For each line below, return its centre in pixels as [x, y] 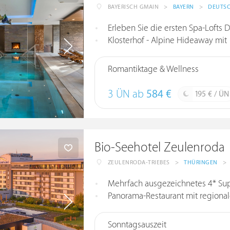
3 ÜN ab [127, 94]
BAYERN [183, 7]
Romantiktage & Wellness [153, 69]
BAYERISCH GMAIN [133, 7]
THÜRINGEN [201, 162]
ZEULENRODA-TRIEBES [139, 162]
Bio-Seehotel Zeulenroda [159, 148]
